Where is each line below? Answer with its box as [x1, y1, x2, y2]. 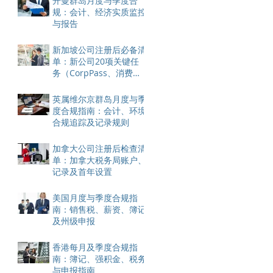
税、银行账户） [52, 78, 112, 90]
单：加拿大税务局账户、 [52, 154, 146, 166]
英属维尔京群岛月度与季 [52, 93, 146, 105]
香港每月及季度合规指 [52, 241, 138, 253]
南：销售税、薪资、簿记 [52, 203, 146, 215]
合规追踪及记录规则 [52, 116, 129, 128]
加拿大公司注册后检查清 [52, 142, 146, 154]
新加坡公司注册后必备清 [52, 43, 146, 55]
